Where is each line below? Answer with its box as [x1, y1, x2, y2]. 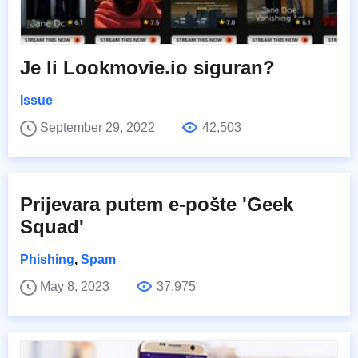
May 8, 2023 [40, 279, 113, 293]
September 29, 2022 [40, 120, 158, 134]
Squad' [20, 215, 84, 237]
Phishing [20, 252, 74, 266]
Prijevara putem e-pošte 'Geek [20, 193, 293, 215]
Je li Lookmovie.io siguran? [20, 56, 275, 78]
